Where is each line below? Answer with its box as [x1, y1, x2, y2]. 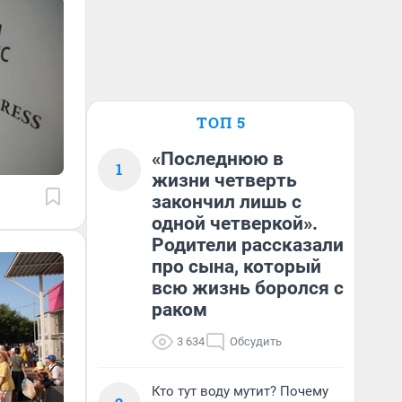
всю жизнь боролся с [152, 277, 344, 299]
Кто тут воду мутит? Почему [152, 383, 328, 399]
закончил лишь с [152, 191, 301, 213]
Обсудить [230, 335, 282, 348]
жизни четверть [152, 170, 297, 191]
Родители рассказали [152, 234, 344, 256]
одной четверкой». [152, 213, 318, 234]
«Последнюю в [152, 148, 284, 170]
